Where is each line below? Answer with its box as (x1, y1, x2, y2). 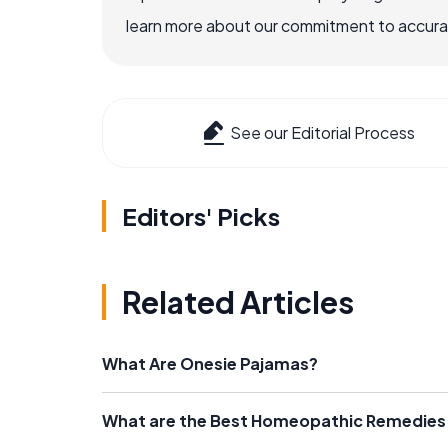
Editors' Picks (122, 201, 280, 232)
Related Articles (122, 283, 354, 322)
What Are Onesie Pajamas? (102, 353, 318, 375)
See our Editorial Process (230, 122, 415, 144)
